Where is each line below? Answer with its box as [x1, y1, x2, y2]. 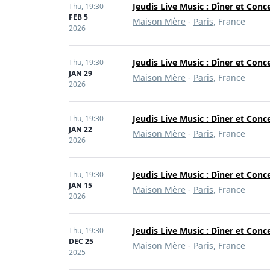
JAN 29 [69, 68, 92, 78]
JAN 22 [69, 124, 92, 134]
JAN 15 [69, 180, 92, 190]
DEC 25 [69, 236, 93, 246]
